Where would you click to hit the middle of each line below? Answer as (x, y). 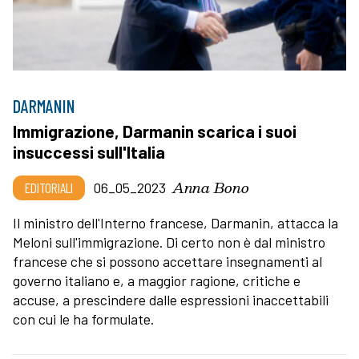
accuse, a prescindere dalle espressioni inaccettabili (171, 300)
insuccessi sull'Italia (89, 152)
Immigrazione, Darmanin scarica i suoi (155, 131)
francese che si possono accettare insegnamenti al (167, 262)
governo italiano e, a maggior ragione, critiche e (157, 281)
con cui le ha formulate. (85, 319)
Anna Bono (211, 188)
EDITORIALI (49, 188)
